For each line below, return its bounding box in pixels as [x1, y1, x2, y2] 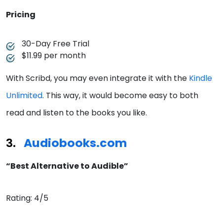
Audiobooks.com [24, 135, 127, 151]
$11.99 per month [22, 50, 86, 62]
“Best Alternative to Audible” [6, 160, 128, 172]
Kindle [189, 73, 212, 84]
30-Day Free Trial [22, 38, 89, 50]
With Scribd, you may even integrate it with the [6, 73, 189, 84]
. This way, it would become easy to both [42, 90, 198, 102]
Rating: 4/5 [6, 192, 48, 204]
